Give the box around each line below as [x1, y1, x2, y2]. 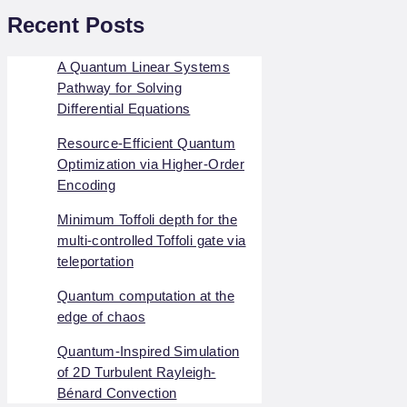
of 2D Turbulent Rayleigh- [57, 364, 216, 381]
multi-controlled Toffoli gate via [57, 233, 246, 249]
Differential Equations [57, 101, 191, 117]
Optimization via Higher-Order [57, 156, 245, 173]
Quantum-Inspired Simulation [57, 343, 240, 360]
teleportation [57, 253, 134, 270]
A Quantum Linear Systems [57, 59, 231, 75]
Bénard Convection [57, 385, 177, 402]
